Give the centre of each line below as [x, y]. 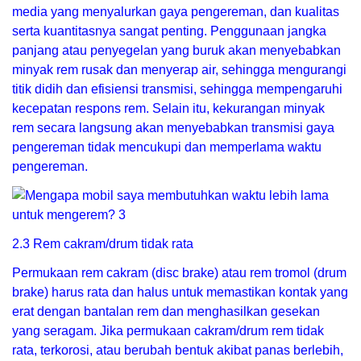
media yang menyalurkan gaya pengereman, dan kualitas [176, 12]
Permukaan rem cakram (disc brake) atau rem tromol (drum [179, 273]
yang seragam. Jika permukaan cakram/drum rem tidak [168, 331]
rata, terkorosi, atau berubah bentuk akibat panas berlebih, [178, 351]
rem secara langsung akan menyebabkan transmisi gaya [173, 128]
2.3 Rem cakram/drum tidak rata [103, 244]
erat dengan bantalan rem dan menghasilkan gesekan [166, 312]
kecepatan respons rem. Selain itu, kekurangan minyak [168, 109]
